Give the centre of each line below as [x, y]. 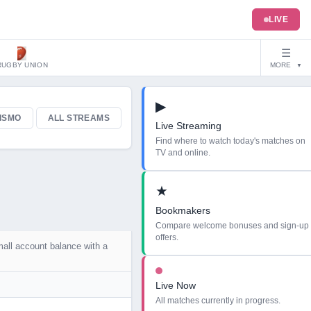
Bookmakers [183, 210]
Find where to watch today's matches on [230, 141]
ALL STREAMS [78, 118]
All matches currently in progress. [218, 301]
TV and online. [183, 153]
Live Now [176, 285]
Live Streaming [188, 126]
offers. [167, 237]
